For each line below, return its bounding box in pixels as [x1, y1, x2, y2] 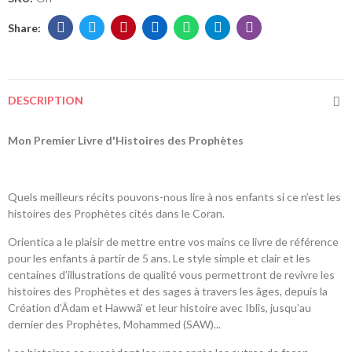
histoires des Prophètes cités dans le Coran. [8, 207, 225, 221]
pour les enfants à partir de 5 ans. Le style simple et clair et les [8, 251, 310, 266]
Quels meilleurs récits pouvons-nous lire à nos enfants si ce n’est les [8, 190, 341, 204]
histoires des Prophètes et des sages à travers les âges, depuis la [8, 284, 328, 299]
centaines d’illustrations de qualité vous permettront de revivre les [8, 268, 335, 282]
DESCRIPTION [8, 93, 83, 108]
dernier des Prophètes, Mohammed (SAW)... [8, 317, 221, 332]
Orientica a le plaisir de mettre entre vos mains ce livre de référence [8, 235, 339, 249]
